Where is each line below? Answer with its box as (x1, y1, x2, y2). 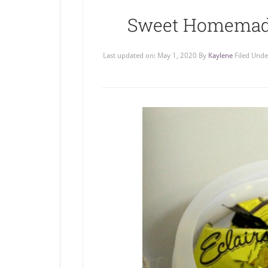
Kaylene (208, 51, 233, 60)
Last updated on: (102, 51, 157, 60)
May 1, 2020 (157, 51, 197, 60)
